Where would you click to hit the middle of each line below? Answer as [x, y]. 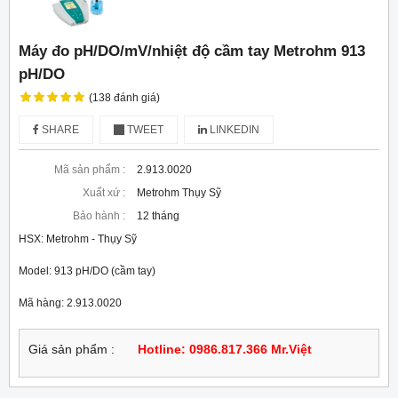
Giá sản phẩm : [72, 350]
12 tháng [158, 216]
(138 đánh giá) [124, 98]
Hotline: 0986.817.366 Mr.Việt [225, 350]
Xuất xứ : [104, 193]
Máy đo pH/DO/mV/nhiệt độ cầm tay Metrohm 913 [192, 51]
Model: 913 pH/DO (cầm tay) [87, 271]
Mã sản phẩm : [90, 170]
